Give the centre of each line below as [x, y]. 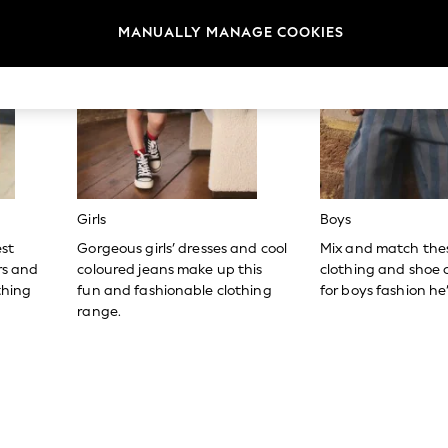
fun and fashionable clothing [174, 291]
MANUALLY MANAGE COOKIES [231, 32]
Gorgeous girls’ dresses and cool [182, 249]
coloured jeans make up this [170, 270]
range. [99, 312]
